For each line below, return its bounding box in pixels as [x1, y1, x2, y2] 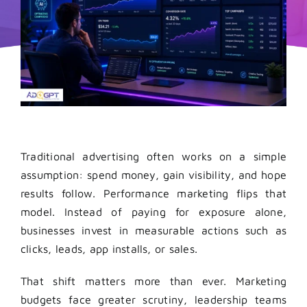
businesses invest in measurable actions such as [21, 223, 286, 236]
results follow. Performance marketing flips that [21, 186, 286, 199]
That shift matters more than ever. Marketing [21, 274, 286, 287]
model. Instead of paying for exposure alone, [21, 205, 286, 218]
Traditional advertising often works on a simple [21, 149, 286, 162]
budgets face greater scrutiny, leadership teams [21, 293, 286, 306]
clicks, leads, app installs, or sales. [21, 242, 198, 255]
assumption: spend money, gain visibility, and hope [21, 168, 286, 181]
